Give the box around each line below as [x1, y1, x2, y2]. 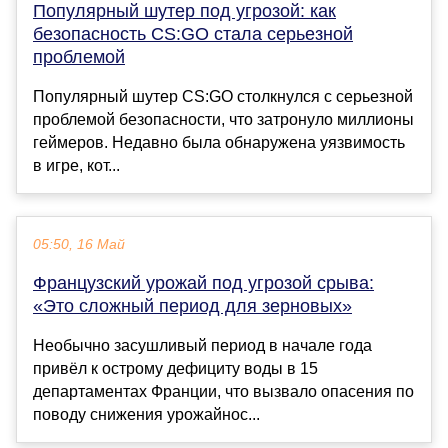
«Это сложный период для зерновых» [33, 296, 352, 317]
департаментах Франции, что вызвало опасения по [33, 383, 414, 401]
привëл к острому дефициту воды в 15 [33, 360, 318, 378]
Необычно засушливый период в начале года [33, 337, 372, 355]
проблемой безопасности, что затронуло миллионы [33, 111, 414, 129]
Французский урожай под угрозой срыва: [33, 273, 374, 294]
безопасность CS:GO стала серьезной [33, 24, 353, 45]
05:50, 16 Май [33, 237, 125, 253]
